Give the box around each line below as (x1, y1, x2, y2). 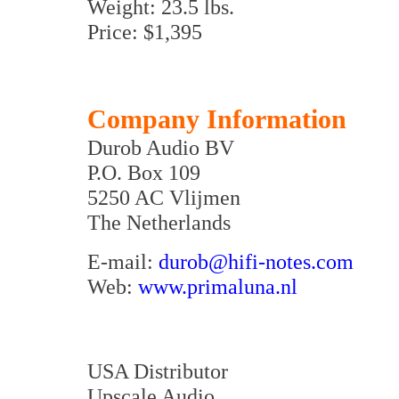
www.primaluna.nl (138, 274, 297, 298)
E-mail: (87, 249, 159, 273)
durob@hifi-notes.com (159, 249, 354, 273)
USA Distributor (87, 359, 228, 383)
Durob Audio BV (87, 135, 234, 159)
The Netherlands (87, 210, 231, 234)
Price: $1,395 (87, 20, 202, 44)
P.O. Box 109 (87, 160, 200, 184)
